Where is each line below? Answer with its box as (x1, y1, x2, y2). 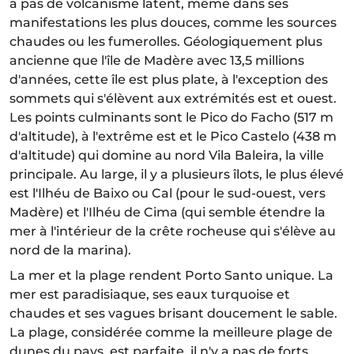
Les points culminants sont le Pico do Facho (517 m (9, 109, 333, 125)
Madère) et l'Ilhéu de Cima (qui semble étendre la (9, 204, 326, 220)
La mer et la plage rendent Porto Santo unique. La (9, 267, 333, 283)
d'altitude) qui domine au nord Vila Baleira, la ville (9, 147, 324, 163)
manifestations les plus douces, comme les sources (9, 14, 337, 30)
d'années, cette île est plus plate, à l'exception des (9, 71, 328, 87)
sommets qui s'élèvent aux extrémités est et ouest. (9, 90, 337, 106)
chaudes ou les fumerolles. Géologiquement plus (9, 33, 322, 49)
